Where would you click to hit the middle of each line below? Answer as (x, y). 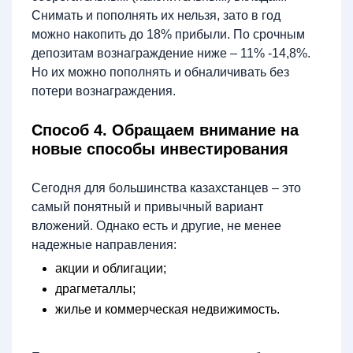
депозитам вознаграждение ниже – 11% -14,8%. (171, 53)
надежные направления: (106, 245)
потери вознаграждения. (104, 91)
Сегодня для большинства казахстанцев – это (166, 188)
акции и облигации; (111, 268)
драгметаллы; (95, 289)
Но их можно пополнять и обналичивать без (160, 72)
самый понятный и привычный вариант (147, 207)
